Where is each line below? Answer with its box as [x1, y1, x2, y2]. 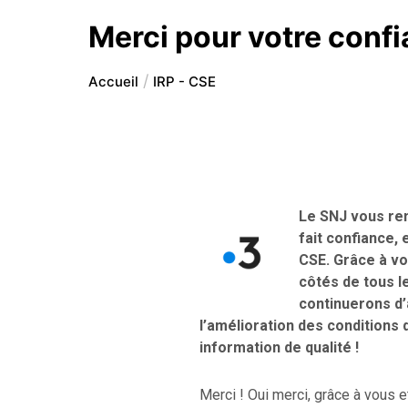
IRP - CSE [152, 72, 216, 90]
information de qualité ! [199, 338, 359, 356]
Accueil [87, 72, 138, 90]
